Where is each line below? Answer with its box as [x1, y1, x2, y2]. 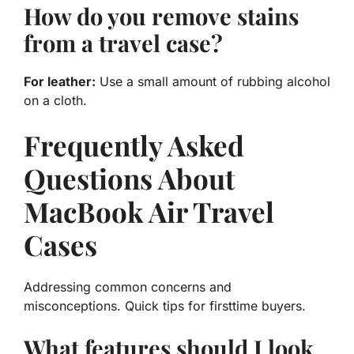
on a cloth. [24, 92, 87, 108]
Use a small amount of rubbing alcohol [96, 73, 330, 89]
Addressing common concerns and [24, 278, 232, 295]
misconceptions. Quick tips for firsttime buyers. [24, 297, 306, 314]
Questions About [24, 159, 235, 197]
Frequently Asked [24, 126, 244, 164]
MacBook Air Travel [24, 192, 274, 230]
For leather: [24, 73, 96, 89]
